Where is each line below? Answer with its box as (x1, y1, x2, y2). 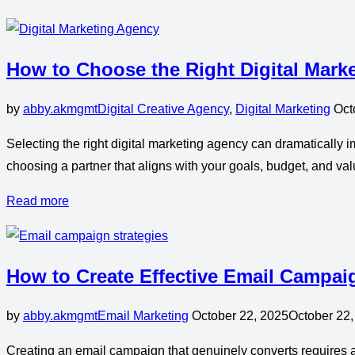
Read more (6, 194, 69, 208)
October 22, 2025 (192, 308, 288, 323)
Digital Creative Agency (97, 102, 229, 116)
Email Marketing (97, 308, 189, 323)
